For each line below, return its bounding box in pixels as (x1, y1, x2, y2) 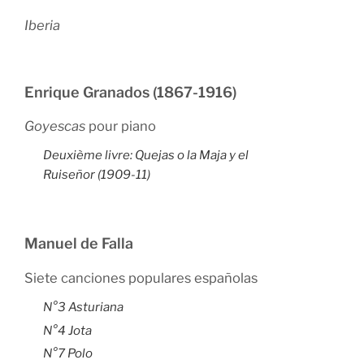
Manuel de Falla (24, 235, 133, 253)
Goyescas (24, 118, 85, 134)
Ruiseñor (42, 167, 95, 183)
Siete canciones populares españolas (24, 269, 258, 286)
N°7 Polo (42, 346, 93, 362)
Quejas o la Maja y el (134, 148, 249, 163)
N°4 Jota (42, 323, 92, 338)
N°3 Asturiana (42, 300, 123, 315)
